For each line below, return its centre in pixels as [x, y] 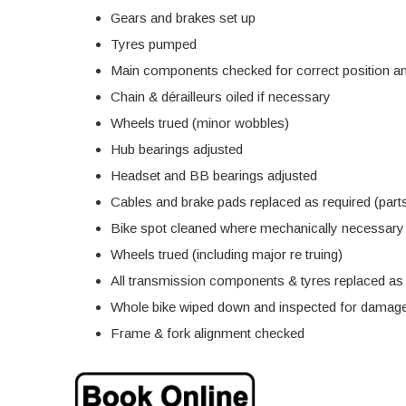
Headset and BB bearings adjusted [214, 175]
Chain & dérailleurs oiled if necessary [221, 97]
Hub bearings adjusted [177, 149]
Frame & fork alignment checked [208, 333]
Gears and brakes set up [183, 18]
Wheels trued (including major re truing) [227, 254]
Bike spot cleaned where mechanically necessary [257, 228]
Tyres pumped [154, 44]
